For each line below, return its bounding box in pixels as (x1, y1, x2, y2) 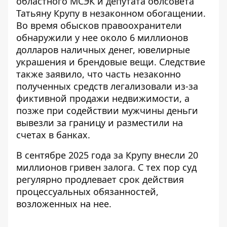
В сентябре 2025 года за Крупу (16, 148, 154, 161)
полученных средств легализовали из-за (16, 80, 198, 92)
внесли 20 (154, 148, 198, 161)
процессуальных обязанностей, (16, 185, 159, 198)
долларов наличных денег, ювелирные (16, 43, 190, 56)
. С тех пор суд (133, 161, 197, 173)
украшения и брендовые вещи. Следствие (16, 55, 205, 68)
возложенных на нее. (16, 197, 111, 210)
